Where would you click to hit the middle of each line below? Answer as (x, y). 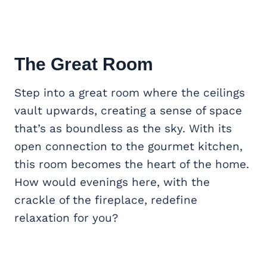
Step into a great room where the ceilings (130, 93)
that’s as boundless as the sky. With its (123, 129)
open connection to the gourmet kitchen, (128, 147)
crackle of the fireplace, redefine (106, 200)
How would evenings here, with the (112, 182)
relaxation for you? (66, 218)
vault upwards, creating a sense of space (128, 111)
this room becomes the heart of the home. (132, 164)
